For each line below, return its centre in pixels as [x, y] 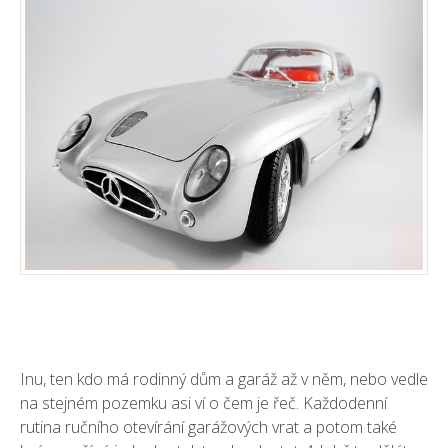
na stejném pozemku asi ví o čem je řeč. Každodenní [203, 402]
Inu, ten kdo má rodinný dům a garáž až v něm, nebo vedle [224, 378]
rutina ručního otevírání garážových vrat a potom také [208, 426]
